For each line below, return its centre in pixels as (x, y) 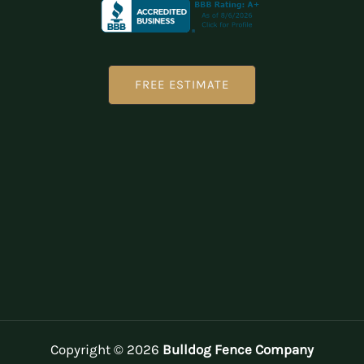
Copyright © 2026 (106, 349)
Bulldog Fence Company (238, 349)
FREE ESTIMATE (182, 84)
